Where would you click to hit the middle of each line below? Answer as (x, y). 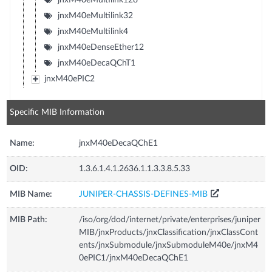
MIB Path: (29, 219)
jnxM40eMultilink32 (95, 15)
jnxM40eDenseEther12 (100, 47)
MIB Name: (31, 194)
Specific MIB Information (57, 112)
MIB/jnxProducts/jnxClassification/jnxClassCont (169, 232)
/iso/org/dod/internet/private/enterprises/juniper (170, 219)
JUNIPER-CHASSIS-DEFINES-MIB (144, 194)
